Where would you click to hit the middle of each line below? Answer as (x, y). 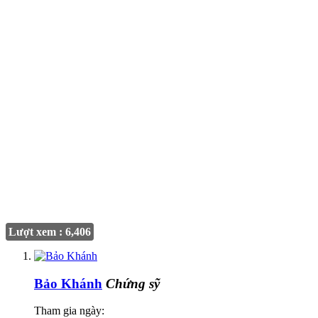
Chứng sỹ (133, 283)
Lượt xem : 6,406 (50, 231)
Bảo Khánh (68, 283)
